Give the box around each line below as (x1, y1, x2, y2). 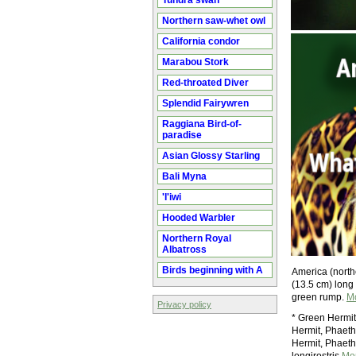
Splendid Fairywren (162, 98, 249, 109)
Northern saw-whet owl (162, 15, 265, 26)
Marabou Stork (162, 56, 229, 68)
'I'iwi (162, 192, 181, 203)
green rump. (292, 292, 346, 303)
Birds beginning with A (162, 265, 263, 276)
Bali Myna (162, 171, 207, 182)
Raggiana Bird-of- (162, 118, 242, 130)
